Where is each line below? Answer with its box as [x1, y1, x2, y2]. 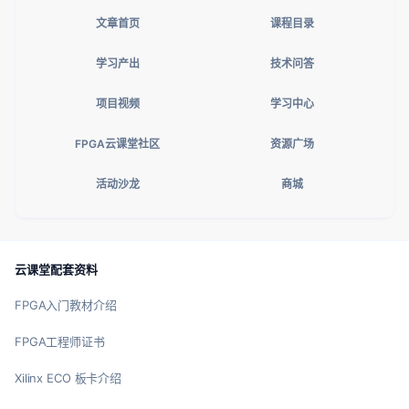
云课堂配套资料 [15, 261, 98, 277]
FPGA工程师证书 [15, 333, 105, 349]
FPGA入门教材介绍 [15, 297, 117, 312]
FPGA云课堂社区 [75, 137, 160, 152]
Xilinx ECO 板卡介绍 [15, 370, 122, 385]
